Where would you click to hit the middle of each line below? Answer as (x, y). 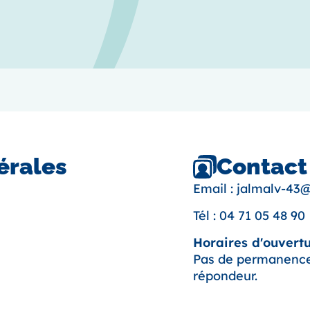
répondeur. (225, 276)
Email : (215, 189)
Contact (262, 167)
